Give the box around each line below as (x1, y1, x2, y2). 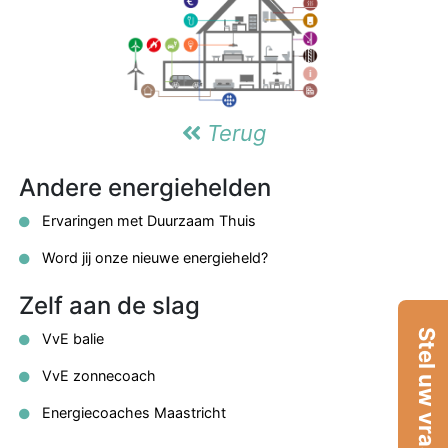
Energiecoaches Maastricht (38, 403, 226, 421)
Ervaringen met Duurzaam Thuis (38, 211, 256, 229)
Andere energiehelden (19, 172, 271, 202)
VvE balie (38, 329, 104, 347)
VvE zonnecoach (38, 366, 156, 384)
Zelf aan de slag (19, 290, 200, 320)
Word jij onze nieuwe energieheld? (38, 248, 268, 266)
